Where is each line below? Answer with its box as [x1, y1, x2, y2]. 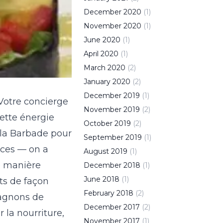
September [84, 133, 123, 142]
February [84, 189, 114, 198]
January [84, 77, 111, 86]
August [84, 147, 109, 156]
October [84, 119, 112, 128]
